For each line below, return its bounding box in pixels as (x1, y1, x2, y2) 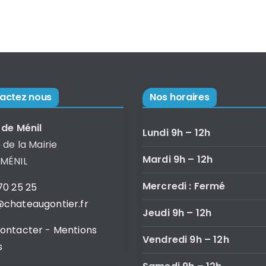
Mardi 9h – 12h (142, 153, 213, 166)
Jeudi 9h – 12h (142, 206, 212, 220)
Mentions (53, 223, 97, 237)
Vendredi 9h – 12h (142, 233, 229, 246)
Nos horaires (150, 90, 210, 104)
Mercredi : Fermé (142, 179, 226, 193)
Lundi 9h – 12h (142, 126, 211, 140)
